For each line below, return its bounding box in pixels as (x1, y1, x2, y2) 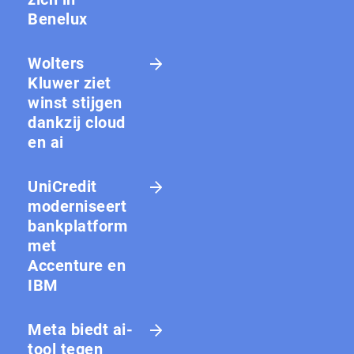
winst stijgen (28, 92, 122, 112)
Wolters (28, 53, 85, 73)
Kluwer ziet (28, 73, 111, 92)
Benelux (28, 9, 88, 28)
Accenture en (28, 255, 126, 275)
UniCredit (28, 176, 97, 196)
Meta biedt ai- (28, 319, 133, 339)
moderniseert (28, 196, 126, 216)
